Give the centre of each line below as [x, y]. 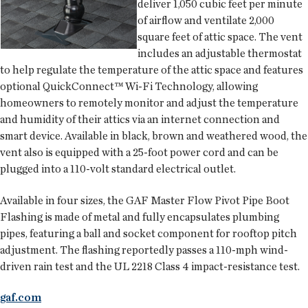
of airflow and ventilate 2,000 [206, 21]
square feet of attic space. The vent [220, 37]
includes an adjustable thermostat [220, 54]
